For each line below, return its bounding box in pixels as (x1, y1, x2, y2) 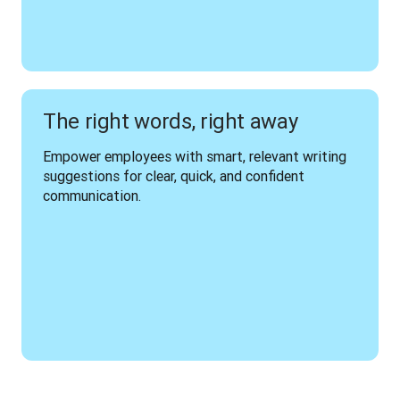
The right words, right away (43, 108, 298, 134)
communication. (43, 187, 141, 204)
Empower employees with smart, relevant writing (43, 147, 346, 165)
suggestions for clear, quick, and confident (43, 167, 304, 185)
